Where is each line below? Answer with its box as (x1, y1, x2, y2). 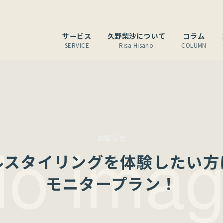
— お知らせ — (88, 133, 135, 143)
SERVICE (64, 41, 90, 49)
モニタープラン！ (45, 172, 178, 195)
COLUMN (181, 41, 207, 49)
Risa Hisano (119, 41, 154, 49)
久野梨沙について (107, 30, 166, 41)
